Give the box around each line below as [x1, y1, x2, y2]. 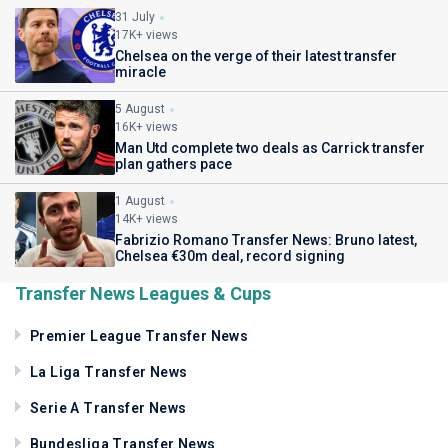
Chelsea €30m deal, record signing [115, 248, 345, 264]
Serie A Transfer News [30, 400, 187, 416]
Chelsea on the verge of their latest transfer [115, 48, 397, 64]
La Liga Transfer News [30, 364, 188, 380]
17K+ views [115, 28, 178, 42]
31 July [115, 10, 155, 24]
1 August [115, 194, 165, 208]
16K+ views [115, 120, 178, 134]
